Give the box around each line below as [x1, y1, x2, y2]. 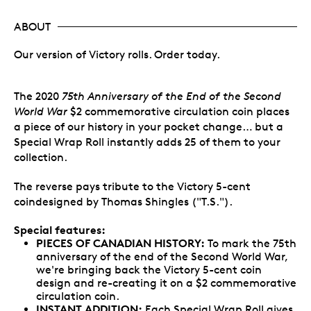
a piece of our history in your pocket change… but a [14, 119, 283, 133]
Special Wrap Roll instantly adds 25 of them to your [14, 135, 280, 149]
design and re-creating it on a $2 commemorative [36, 276, 296, 289]
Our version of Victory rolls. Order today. [14, 47, 220, 61]
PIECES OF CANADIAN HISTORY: [36, 235, 205, 250]
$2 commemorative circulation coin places [70, 104, 289, 118]
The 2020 [14, 89, 62, 103]
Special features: [14, 222, 106, 237]
